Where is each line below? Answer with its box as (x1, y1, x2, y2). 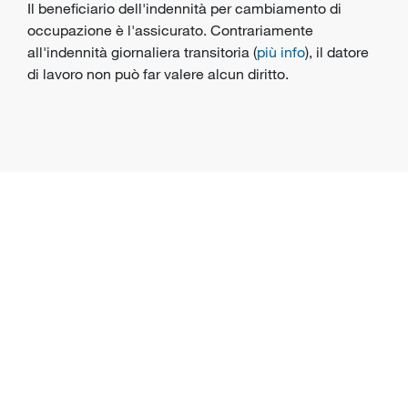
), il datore (305, 43, 369, 61)
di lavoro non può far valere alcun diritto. (27, 65, 289, 83)
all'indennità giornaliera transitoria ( (27, 43, 257, 61)
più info (257, 43, 305, 61)
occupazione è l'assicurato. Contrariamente (27, 21, 313, 39)
